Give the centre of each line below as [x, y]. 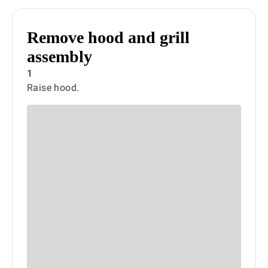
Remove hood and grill [108, 37]
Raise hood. [53, 88]
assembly [60, 57]
